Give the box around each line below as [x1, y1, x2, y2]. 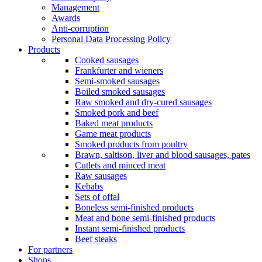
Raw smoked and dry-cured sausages [75, 96, 212, 107]
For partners [28, 244, 73, 254]
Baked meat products [75, 118, 153, 128]
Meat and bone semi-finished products [75, 212, 215, 223]
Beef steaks [75, 233, 117, 244]
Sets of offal [75, 191, 119, 202]
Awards [51, 12, 80, 23]
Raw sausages [75, 170, 127, 181]
